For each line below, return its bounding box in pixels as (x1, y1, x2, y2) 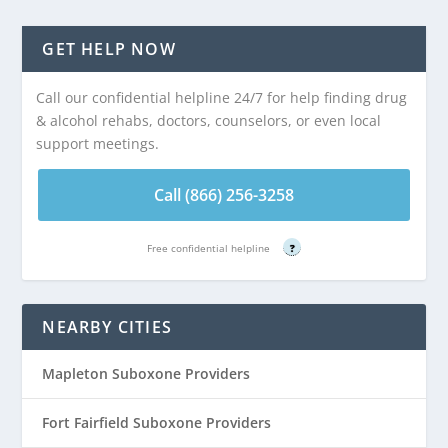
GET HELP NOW (42, 37, 176, 60)
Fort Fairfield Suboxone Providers (42, 412, 272, 432)
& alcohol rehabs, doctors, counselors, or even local (36, 110, 382, 130)
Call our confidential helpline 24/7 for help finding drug (36, 87, 408, 107)
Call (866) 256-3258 (154, 183, 294, 206)
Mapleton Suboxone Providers (42, 363, 251, 383)
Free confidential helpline (147, 240, 273, 255)
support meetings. (36, 133, 160, 153)
